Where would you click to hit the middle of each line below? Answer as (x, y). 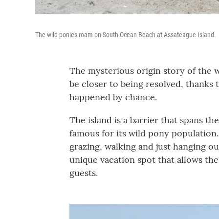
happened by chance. (113, 97)
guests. (84, 173)
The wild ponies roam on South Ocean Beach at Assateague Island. (126, 35)
